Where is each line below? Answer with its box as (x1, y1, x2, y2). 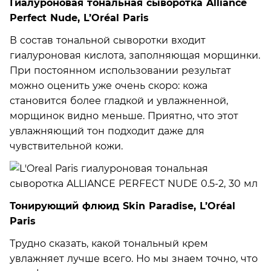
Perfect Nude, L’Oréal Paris (10, 11, 149, 24)
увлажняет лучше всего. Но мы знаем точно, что (10, 252, 258, 264)
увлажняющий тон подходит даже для (10, 125, 204, 137)
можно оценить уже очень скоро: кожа (10, 79, 207, 91)
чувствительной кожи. (10, 140, 123, 152)
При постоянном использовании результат (10, 64, 231, 76)
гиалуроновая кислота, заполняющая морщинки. (10, 49, 260, 61)
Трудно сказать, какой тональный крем (10, 237, 208, 249)
